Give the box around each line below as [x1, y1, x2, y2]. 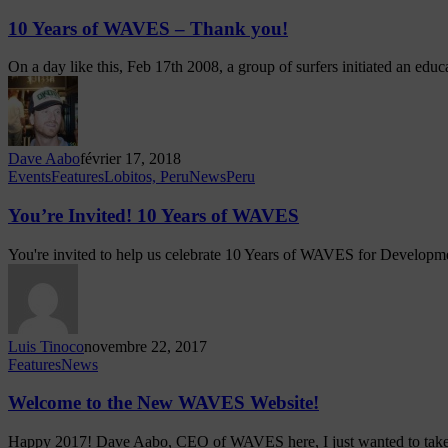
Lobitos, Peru [104, 168, 189, 186]
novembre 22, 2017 [84, 337, 207, 355]
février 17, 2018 [80, 150, 181, 168]
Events [8, 168, 51, 186]
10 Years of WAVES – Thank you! [8, 17, 288, 39]
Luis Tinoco [8, 337, 84, 355]
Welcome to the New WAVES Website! [8, 392, 319, 414]
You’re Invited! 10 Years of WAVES [8, 205, 299, 227]
